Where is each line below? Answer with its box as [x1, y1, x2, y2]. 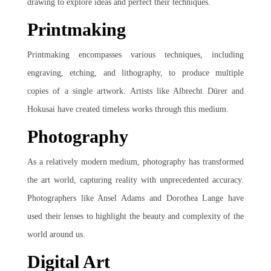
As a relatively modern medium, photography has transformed [27, 157, 244, 166]
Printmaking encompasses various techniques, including [27, 50, 244, 59]
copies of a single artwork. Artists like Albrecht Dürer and [27, 87, 244, 96]
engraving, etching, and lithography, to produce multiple [27, 68, 244, 77]
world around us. [27, 230, 85, 239]
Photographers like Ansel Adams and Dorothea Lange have [27, 194, 244, 203]
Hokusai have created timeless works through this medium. [27, 105, 229, 114]
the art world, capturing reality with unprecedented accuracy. [27, 175, 244, 184]
